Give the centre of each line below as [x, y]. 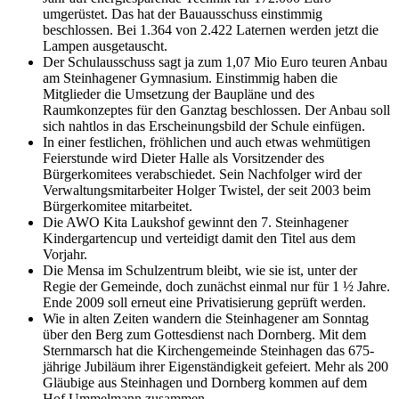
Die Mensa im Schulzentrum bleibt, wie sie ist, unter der [200, 271]
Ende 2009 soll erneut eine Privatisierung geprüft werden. [204, 303]
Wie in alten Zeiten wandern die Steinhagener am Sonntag [206, 319]
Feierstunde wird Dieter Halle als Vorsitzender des [183, 159]
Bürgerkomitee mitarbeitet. [118, 207]
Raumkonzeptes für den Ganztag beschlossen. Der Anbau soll [216, 110]
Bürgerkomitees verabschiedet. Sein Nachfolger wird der [202, 175]
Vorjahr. [65, 255]
